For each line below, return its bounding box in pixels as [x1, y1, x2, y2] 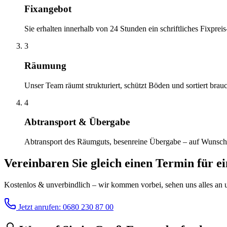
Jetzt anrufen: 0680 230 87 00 [16, 202, 113, 211]
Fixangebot [24, 4, 71, 15]
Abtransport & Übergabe [24, 117, 130, 128]
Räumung [24, 60, 66, 71]
